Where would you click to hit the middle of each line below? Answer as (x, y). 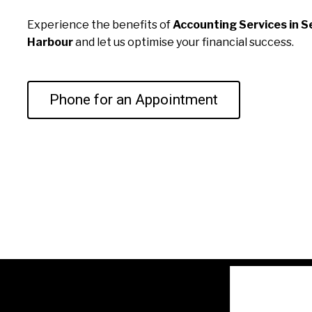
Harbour (50, 42)
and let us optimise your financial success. (183, 42)
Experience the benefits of (100, 25)
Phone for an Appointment (133, 99)
